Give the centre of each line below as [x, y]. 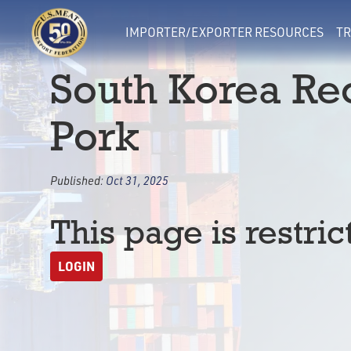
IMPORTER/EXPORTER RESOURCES [224, 32]
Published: [78, 180]
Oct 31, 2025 [137, 180]
